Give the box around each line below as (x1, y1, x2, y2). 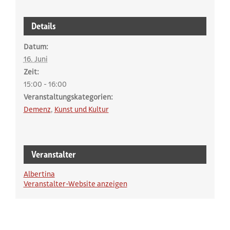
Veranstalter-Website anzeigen (23, 179, 127, 188)
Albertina (23, 169, 55, 179)
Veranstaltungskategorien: (23, 92, 113, 102)
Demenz (23, 104, 51, 114)
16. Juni (23, 54, 48, 64)
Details (31, 20, 55, 31)
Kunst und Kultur (54, 104, 109, 114)
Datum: (23, 42, 48, 51)
